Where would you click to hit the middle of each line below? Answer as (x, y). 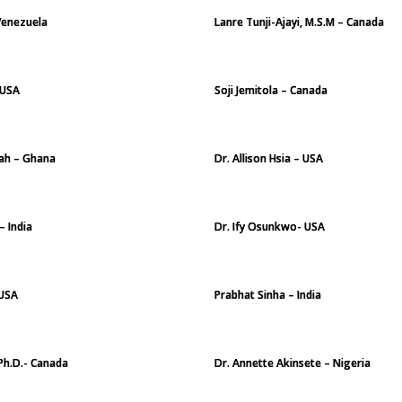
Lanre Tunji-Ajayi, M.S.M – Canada (299, 22)
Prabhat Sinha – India (268, 295)
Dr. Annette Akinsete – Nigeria (293, 363)
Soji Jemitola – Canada (271, 90)
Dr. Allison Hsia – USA (269, 158)
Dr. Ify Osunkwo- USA (270, 227)
